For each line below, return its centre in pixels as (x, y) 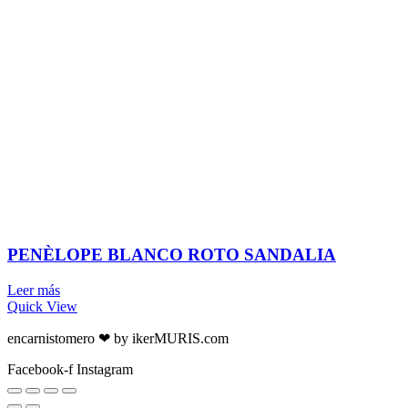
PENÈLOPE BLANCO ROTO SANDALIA (172, 255)
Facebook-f (40, 370)
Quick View (42, 307)
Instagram (105, 370)
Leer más (34, 291)
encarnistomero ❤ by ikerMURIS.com (118, 339)
